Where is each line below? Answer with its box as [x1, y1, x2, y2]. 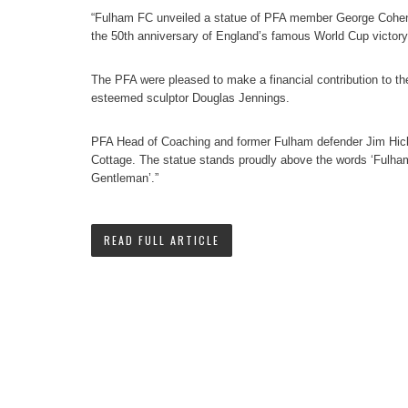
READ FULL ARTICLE [104, 232, 219, 249]
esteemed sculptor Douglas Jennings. [91, 91, 290, 106]
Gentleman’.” [91, 171, 158, 186]
